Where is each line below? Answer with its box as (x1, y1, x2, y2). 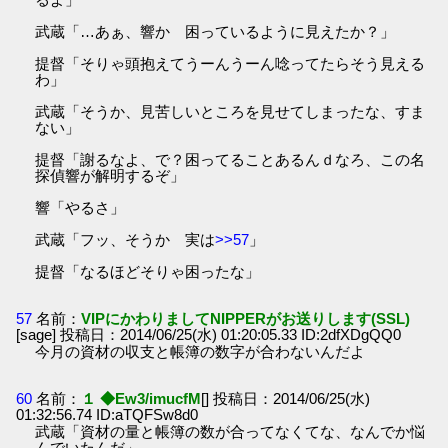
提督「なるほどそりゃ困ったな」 (35, 262, 261, 280)
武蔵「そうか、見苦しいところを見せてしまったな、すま (35, 102, 426, 120)
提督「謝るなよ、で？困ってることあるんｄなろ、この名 (35, 150, 426, 168)
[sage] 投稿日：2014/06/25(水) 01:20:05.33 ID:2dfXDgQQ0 (16, 325, 402, 343)
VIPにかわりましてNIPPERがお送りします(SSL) (81, 309, 411, 327)
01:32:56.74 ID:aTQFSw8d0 (16, 406, 199, 424)
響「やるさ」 (35, 198, 126, 216)
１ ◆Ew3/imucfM (81, 390, 202, 408)
